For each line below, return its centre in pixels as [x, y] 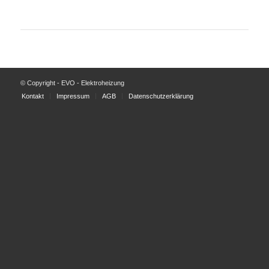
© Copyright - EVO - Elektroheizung [72, 83]
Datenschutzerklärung [161, 96]
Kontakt [32, 96]
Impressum [73, 96]
